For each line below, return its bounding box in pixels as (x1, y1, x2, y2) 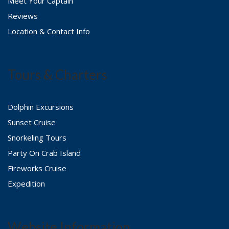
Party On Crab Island (8, 147, 81, 158)
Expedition (8, 178, 45, 189)
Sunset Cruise (8, 117, 56, 127)
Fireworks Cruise (8, 163, 66, 173)
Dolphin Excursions (8, 101, 74, 112)
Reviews (8, 10, 38, 21)
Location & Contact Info (8, 26, 90, 36)
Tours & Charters (8, 66, 107, 83)
